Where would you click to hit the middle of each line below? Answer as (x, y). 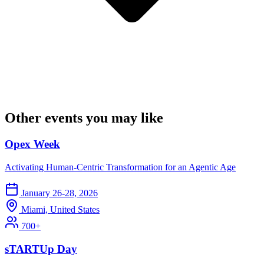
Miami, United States (60, 210)
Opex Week (32, 144)
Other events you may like (84, 118)
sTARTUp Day (41, 249)
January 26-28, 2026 (60, 193)
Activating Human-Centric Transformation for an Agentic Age (120, 167)
